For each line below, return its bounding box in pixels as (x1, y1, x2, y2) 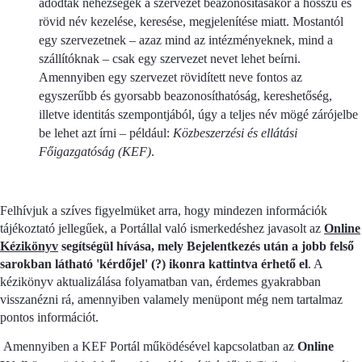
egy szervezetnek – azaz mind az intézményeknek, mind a (39, 33, 333, 47)
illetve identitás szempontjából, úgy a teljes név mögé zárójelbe (39, 107, 358, 121)
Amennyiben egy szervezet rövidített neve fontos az (39, 70, 302, 84)
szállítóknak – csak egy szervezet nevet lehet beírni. (39, 52, 301, 65)
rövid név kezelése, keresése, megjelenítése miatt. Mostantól (39, 15, 343, 28)
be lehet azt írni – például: (39, 126, 173, 140)
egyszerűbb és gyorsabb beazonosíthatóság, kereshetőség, (39, 89, 332, 103)
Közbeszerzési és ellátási (173, 126, 297, 140)
